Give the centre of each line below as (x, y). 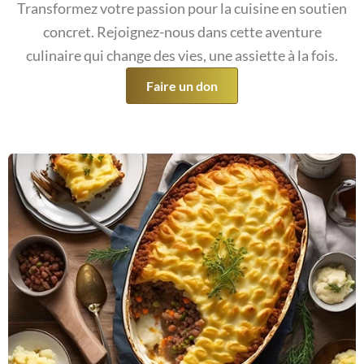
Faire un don (182, 86)
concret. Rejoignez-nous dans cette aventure (182, 32)
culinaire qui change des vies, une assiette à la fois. (182, 56)
